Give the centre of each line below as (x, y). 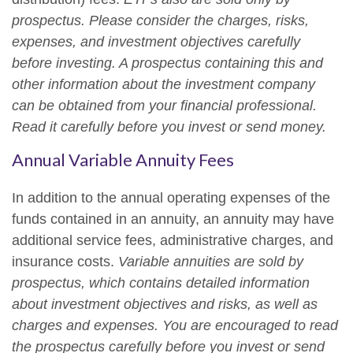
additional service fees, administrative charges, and (173, 240)
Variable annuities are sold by (211, 262)
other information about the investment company (163, 84)
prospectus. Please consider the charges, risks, (160, 20)
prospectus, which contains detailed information (161, 283)
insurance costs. (65, 262)
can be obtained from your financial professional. (164, 106)
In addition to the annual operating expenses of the (171, 198)
